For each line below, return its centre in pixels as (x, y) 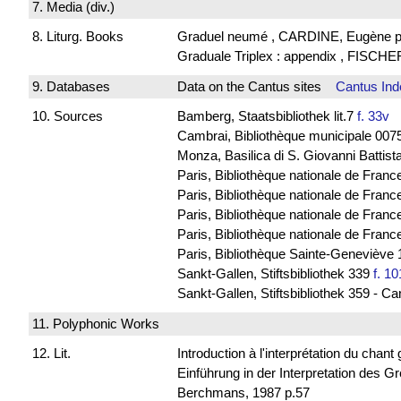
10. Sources (68, 116)
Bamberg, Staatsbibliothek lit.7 (267, 116)
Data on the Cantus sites (256, 86)
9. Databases (71, 86)
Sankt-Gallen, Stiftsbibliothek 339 (275, 274)
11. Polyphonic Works (96, 323)
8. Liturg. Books (78, 37)
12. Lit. (51, 354)
